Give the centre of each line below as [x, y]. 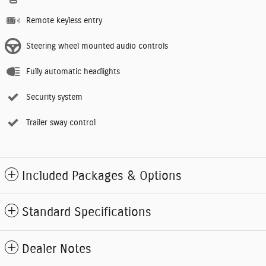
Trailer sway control [61, 123]
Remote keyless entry [64, 21]
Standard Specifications [87, 213]
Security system [54, 98]
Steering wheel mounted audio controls [97, 47]
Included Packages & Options [102, 176]
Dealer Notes [57, 249]
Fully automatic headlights [73, 72]
